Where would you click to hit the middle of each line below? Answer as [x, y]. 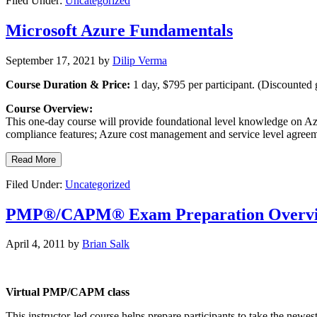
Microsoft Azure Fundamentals [119, 30]
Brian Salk [106, 244]
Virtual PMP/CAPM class [68, 292]
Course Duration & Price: [68, 84]
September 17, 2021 [51, 60]
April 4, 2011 [35, 244]
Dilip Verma [140, 60]
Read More [34, 159]
